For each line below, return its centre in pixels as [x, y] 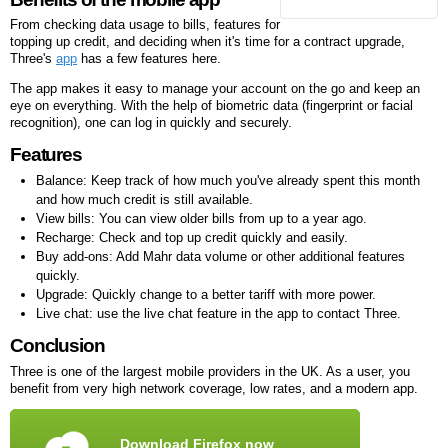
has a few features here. [149, 58]
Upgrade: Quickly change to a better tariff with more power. [205, 294]
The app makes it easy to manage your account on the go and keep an [215, 88]
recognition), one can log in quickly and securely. [151, 122]
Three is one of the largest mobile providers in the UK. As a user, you [210, 371]
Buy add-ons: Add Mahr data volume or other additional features [220, 256]
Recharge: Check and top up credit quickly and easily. [191, 237]
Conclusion [57, 346]
